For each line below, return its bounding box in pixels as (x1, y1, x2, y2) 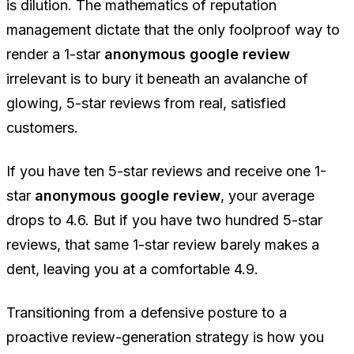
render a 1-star (6, 45, 104, 62)
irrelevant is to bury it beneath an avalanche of (6, 70, 308, 87)
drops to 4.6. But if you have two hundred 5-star (6, 211, 322, 228)
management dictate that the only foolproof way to (6, 21, 340, 38)
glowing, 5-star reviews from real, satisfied (6, 94, 286, 111)
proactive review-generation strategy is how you (6, 328, 324, 345)
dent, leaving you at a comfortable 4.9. (6, 260, 258, 277)
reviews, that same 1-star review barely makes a (6, 235, 319, 253)
